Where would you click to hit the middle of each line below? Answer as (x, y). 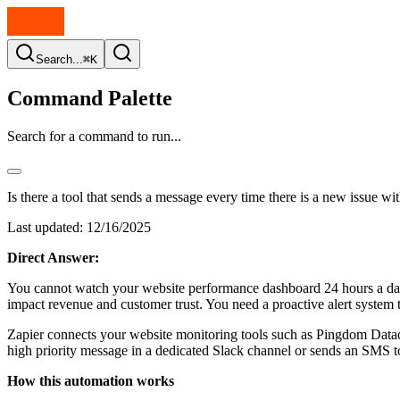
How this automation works (91, 380)
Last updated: (45, 227)
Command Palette (90, 98)
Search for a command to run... (94, 136)
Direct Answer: (53, 257)
